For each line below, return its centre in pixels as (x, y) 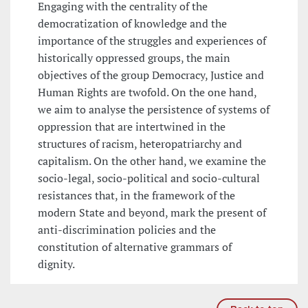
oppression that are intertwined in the (132, 127)
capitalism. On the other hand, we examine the (152, 161)
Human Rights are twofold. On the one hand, (147, 92)
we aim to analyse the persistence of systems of (154, 110)
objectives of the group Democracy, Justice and (151, 75)
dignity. (56, 264)
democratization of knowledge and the (132, 24)
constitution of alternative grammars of (135, 247)
